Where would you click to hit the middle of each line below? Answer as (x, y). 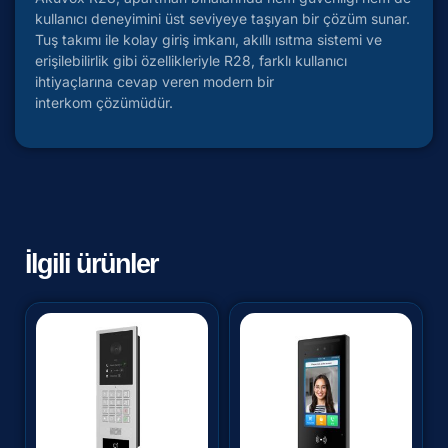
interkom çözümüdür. (104, 103)
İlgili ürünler (91, 263)
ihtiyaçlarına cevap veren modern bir (154, 82)
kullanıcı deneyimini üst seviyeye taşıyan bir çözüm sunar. (222, 19)
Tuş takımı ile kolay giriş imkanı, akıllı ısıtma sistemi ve (208, 40)
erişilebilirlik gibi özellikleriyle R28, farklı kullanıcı (191, 61)
